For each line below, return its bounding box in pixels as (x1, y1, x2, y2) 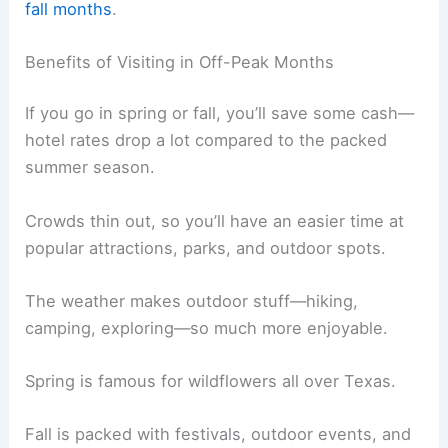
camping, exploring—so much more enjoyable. (25, 317, 389, 338)
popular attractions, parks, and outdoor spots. (25, 237, 387, 258)
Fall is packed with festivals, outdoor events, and (25, 424, 412, 445)
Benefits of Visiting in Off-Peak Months (25, 51, 335, 72)
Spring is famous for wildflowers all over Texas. (25, 371, 397, 392)
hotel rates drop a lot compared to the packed (25, 130, 388, 151)
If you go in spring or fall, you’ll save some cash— (25, 103, 415, 124)
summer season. (25, 157, 156, 178)
